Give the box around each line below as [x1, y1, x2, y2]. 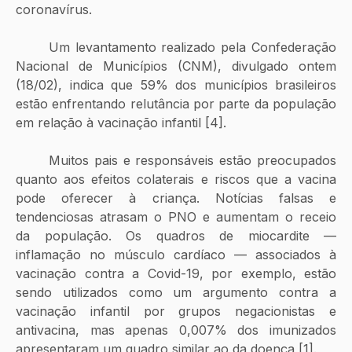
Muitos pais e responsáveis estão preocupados [16, 152, 49, 168]
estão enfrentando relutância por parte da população [16, 95, 336, 112]
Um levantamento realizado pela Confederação [16, 38, 49, 55]
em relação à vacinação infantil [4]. [16, 114, 226, 130]
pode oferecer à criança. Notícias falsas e [16, 189, 336, 206]
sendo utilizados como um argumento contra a [16, 284, 336, 300]
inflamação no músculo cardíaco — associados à [16, 246, 336, 262]
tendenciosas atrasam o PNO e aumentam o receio [16, 208, 336, 225]
